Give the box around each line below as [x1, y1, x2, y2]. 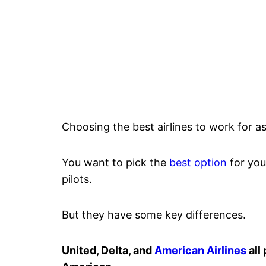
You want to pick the [62, 156, 166, 169]
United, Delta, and [62, 243, 152, 256]
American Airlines [154, 243, 246, 256]
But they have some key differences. [62, 208, 246, 221]
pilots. [62, 172, 95, 185]
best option [166, 156, 227, 169]
